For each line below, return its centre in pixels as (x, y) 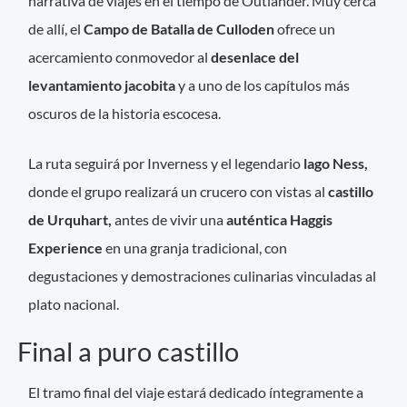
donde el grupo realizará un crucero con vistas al (177, 191)
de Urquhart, (70, 219)
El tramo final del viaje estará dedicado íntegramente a (196, 392)
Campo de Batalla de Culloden (179, 28)
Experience (66, 247)
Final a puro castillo (128, 352)
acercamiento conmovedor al (120, 56)
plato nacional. (74, 303)
